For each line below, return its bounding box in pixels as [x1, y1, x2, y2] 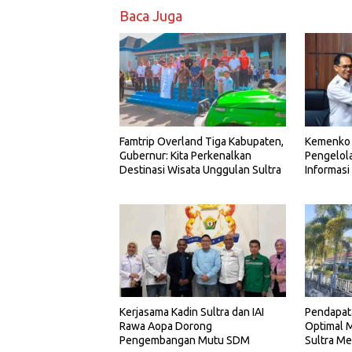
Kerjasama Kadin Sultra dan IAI [119, 306, 264, 319]
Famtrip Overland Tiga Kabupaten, [119, 134, 284, 148]
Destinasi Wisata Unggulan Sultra [119, 163, 281, 176]
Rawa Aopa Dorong [119, 320, 212, 333]
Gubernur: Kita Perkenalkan [119, 148, 251, 162]
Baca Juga [119, 8, 182, 24]
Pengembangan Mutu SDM [119, 334, 250, 347]
